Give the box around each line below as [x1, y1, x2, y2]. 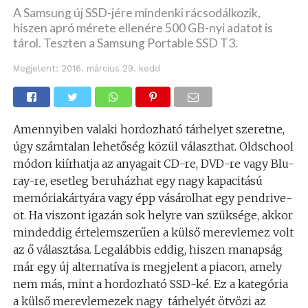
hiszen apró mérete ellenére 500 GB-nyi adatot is [12, 21, 273, 36]
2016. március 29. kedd [60, 63, 160, 74]
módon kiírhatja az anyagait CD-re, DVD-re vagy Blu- [12, 157, 294, 171]
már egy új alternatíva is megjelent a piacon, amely [12, 260, 282, 274]
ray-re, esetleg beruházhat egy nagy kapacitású [12, 174, 263, 188]
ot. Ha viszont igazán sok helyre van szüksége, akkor [12, 208, 293, 223]
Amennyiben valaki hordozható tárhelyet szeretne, [12, 122, 285, 137]
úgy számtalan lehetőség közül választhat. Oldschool [12, 140, 294, 154]
